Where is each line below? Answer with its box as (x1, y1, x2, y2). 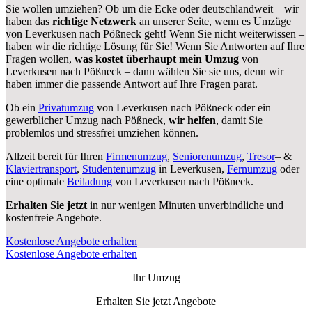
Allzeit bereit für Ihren (6, 150, 106, 162)
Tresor (247, 150, 275, 162)
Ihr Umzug (132, 271, 180, 283)
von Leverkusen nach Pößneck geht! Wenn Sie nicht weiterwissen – (6, 27, 304, 40)
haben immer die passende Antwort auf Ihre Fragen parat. (6, 77, 258, 90)
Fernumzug (227, 162, 277, 175)
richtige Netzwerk (52, 15, 139, 27)
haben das (6, 15, 52, 27)
